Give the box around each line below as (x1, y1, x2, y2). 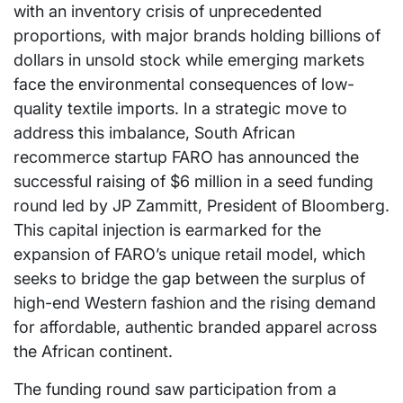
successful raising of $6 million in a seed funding (13, 171, 373, 191)
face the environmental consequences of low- (13, 74, 354, 94)
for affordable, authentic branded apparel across (13, 317, 377, 336)
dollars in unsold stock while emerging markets (13, 49, 364, 69)
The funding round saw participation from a (13, 379, 336, 399)
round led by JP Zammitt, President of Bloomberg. (13, 195, 390, 215)
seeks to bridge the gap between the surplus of (13, 268, 365, 288)
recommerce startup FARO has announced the (13, 147, 359, 166)
